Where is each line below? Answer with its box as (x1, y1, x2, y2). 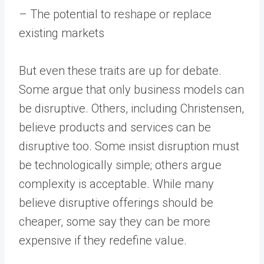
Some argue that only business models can (19, 82, 244, 97)
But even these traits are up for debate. (19, 63, 222, 78)
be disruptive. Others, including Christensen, (19, 101, 244, 115)
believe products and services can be (19, 120, 211, 134)
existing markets (19, 25, 104, 40)
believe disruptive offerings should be (19, 195, 213, 210)
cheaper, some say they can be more (19, 214, 210, 229)
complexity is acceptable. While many (19, 176, 214, 191)
